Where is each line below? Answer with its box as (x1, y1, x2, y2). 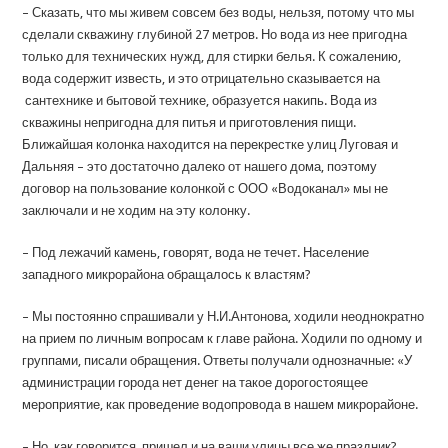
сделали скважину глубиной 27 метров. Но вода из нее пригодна (22, 27, 408, 43)
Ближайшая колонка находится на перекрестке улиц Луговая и (22, 137, 399, 153)
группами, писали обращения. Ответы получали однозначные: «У (22, 353, 413, 369)
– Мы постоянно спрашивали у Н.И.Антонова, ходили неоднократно (22, 309, 425, 325)
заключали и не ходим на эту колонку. (22, 203, 251, 219)
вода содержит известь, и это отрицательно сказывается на (22, 71, 381, 87)
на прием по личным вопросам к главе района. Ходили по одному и (22, 331, 423, 347)
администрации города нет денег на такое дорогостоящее (22, 375, 369, 391)
